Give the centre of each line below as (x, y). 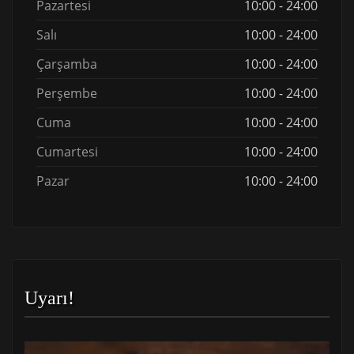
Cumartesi (67, 152)
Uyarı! (49, 298)
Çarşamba (67, 64)
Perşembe (67, 94)
